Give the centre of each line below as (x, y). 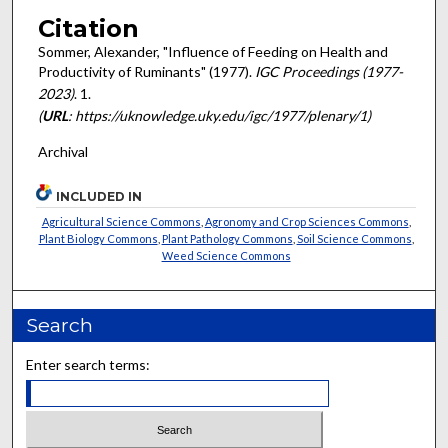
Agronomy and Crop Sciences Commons (306, 221)
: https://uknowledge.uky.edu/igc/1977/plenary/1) (219, 115)
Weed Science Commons (226, 255)
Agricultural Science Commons (121, 221)
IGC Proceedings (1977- (328, 71)
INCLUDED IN (99, 196)
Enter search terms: (88, 364)
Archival (62, 152)
